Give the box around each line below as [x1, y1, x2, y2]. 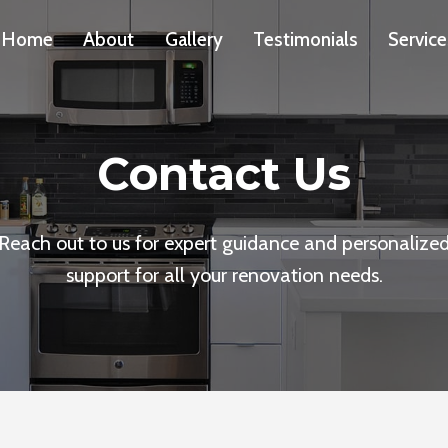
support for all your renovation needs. [65, 263, 383, 287]
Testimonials [253, 28, 359, 51]
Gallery [164, 28, 223, 51]
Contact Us [97, 146, 351, 201]
